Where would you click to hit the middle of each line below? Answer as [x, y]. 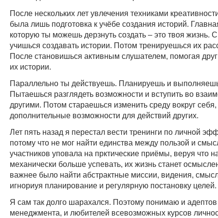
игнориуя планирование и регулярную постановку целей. [113, 185]
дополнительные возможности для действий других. [104, 115]
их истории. [30, 66]
